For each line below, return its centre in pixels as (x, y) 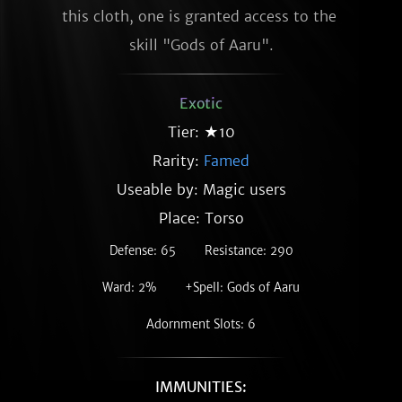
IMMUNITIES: (201, 387)
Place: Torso (201, 218)
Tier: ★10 (201, 132)
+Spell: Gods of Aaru (242, 288)
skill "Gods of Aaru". (201, 45)
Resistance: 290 (249, 251)
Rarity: (178, 161)
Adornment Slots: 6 (201, 324)
